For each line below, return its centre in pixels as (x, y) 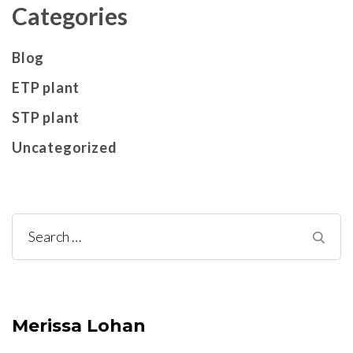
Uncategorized (65, 147)
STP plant (46, 117)
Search (50, 237)
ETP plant (46, 87)
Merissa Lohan (79, 325)
